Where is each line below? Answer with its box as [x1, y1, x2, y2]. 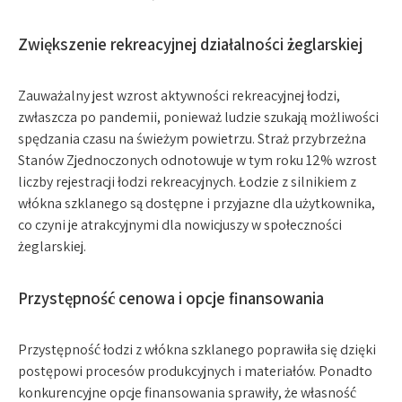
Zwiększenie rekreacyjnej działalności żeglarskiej [18, 33, 363, 55]
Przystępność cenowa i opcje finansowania [18, 287, 324, 309]
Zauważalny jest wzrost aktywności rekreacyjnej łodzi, [18, 86, 340, 105]
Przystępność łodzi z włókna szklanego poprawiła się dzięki [18, 340, 376, 359]
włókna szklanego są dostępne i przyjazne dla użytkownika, [18, 194, 375, 213]
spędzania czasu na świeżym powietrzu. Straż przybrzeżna [18, 129, 366, 148]
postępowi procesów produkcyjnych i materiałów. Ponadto [18, 362, 372, 380]
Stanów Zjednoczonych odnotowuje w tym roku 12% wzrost [18, 151, 377, 170]
